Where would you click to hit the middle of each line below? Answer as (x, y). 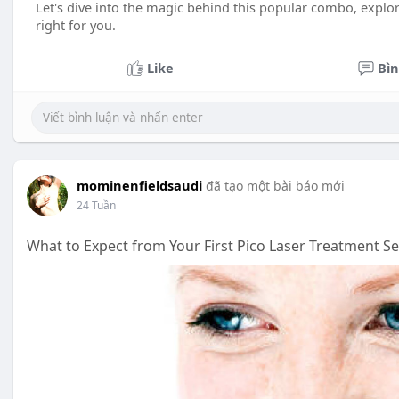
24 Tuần (96, 205)
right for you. (76, 25)
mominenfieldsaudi (139, 185)
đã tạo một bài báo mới (275, 186)
